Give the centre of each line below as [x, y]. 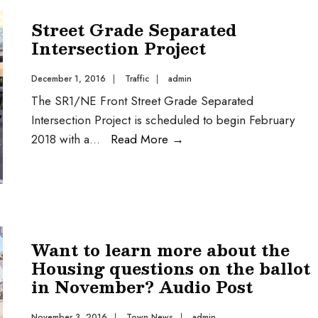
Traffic [137, 79]
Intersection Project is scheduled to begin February [163, 120]
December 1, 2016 [68, 79]
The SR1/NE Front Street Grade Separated [142, 101]
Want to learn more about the [160, 250]
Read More [141, 139]
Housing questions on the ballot [171, 268]
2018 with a [60, 139]
